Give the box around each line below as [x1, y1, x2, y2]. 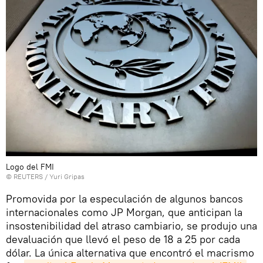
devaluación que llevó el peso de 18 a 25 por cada [6, 232, 240, 247]
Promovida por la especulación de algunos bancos [6, 192, 243, 206]
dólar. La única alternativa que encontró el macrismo [6, 246, 254, 260]
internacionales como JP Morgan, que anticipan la [6, 205, 242, 220]
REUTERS [14, 172, 43, 181]
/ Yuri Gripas [43, 172, 85, 181]
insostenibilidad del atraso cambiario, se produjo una [6, 219, 257, 233]
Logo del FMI [6, 161, 54, 173]
